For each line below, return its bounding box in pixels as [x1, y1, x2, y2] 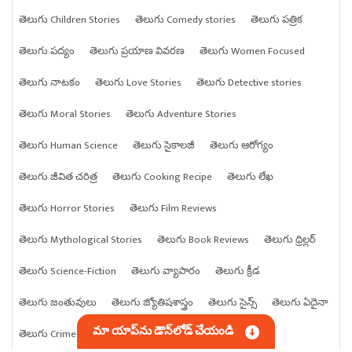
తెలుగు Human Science [19, 137, 118, 155]
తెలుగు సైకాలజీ [133, 137, 195, 155]
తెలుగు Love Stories [95, 74, 181, 92]
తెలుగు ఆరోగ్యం [210, 137, 273, 155]
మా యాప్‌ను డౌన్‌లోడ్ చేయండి [93, 321, 233, 341]
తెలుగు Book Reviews [157, 231, 249, 249]
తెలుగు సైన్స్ [208, 294, 257, 312]
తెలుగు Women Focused [200, 42, 305, 60]
